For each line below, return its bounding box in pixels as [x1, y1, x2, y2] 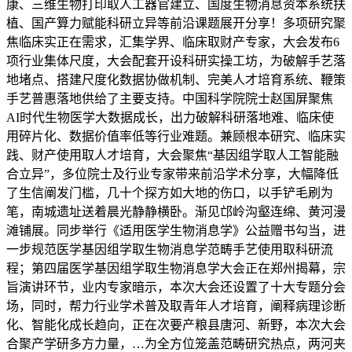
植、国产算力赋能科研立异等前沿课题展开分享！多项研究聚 [6, 16, 346, 30]
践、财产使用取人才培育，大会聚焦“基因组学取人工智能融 [6, 148, 339, 162]
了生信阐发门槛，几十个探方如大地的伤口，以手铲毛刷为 [6, 185, 333, 200]
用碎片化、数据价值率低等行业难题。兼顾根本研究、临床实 [6, 129, 346, 143]
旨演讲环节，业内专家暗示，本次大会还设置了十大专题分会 [6, 280, 346, 294]
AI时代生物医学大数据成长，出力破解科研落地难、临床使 [6, 110, 334, 124]
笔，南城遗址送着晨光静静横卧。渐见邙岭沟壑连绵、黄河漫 [6, 204, 346, 218]
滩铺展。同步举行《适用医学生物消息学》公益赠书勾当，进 [6, 223, 346, 237]
